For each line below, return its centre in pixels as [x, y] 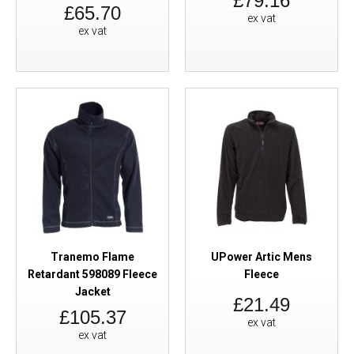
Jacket [92, 292]
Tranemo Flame [92, 257]
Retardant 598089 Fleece [92, 274]
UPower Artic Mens [262, 257]
